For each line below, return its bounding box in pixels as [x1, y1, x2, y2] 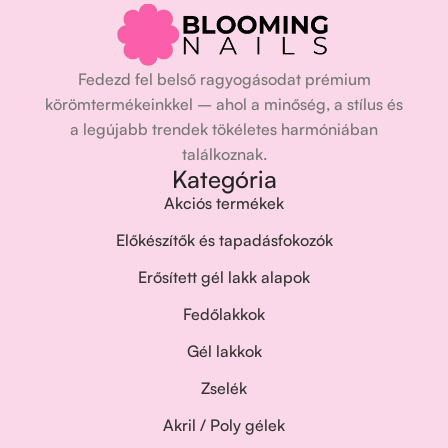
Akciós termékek [164, 193, 284, 213]
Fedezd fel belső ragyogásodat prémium [77, 69, 371, 89]
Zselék [201, 378, 247, 398]
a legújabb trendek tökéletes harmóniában [70, 119, 378, 139]
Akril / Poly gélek [163, 415, 285, 435]
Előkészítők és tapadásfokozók [115, 230, 333, 250]
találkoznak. [181, 144, 267, 164]
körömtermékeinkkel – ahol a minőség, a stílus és [45, 94, 403, 114]
